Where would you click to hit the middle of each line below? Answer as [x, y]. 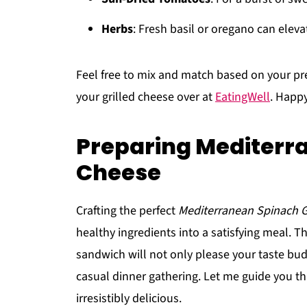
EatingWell [243, 97]
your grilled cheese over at [146, 97]
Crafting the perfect [127, 211]
